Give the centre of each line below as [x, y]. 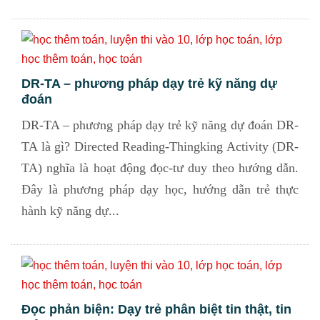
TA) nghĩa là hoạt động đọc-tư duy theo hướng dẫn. [160, 168]
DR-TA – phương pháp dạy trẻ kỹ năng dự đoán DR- [160, 125]
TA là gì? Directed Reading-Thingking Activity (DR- [160, 146]
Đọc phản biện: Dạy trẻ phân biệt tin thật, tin [156, 309]
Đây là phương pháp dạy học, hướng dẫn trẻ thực [160, 189]
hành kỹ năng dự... [70, 211]
